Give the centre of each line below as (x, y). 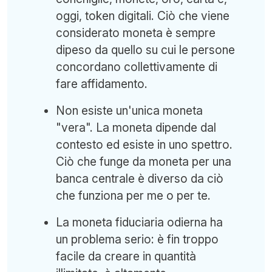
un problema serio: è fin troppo (137, 239)
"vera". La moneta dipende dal (136, 127)
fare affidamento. (102, 84)
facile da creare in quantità (126, 256)
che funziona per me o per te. (133, 195)
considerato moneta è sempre (136, 33)
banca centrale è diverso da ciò (140, 178)
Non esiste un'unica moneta (129, 110)
